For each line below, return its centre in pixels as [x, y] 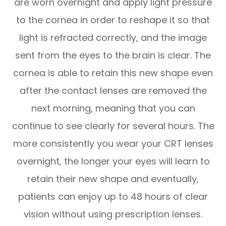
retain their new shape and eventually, [113, 179]
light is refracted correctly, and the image [113, 37]
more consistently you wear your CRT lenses [113, 143]
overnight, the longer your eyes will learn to [113, 161]
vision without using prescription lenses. [113, 214]
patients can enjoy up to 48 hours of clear [113, 196]
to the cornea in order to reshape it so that [113, 20]
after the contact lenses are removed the [113, 90]
